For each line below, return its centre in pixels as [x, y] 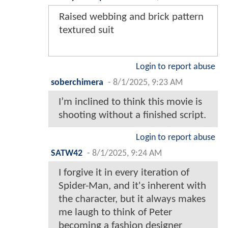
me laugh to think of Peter [115, 213]
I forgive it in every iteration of [124, 173]
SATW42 [67, 154]
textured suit [87, 31]
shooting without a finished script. [132, 116]
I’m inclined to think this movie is [130, 102]
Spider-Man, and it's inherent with [132, 186]
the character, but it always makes [132, 199]
